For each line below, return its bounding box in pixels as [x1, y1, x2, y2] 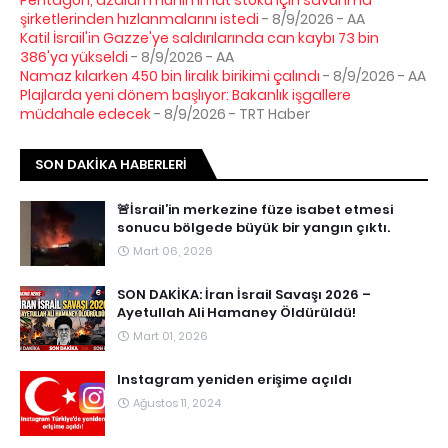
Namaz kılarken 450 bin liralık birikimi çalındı [20, 65, 320, 86]
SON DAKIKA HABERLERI [35, 154, 187, 174]
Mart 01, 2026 [133, 327, 208, 344]
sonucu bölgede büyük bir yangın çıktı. [117, 217, 390, 237]
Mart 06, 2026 [133, 242, 213, 259]
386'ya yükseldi [20, 46, 128, 67]
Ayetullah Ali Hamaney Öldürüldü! [117, 302, 356, 322]
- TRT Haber [226, 103, 310, 124]
